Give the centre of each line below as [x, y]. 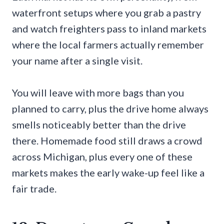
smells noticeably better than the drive [99, 124]
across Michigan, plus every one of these [102, 156]
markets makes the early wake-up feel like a [108, 172]
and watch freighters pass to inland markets [109, 28]
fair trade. [34, 188]
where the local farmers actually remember [108, 44]
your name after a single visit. [77, 60]
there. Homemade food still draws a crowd [107, 140]
